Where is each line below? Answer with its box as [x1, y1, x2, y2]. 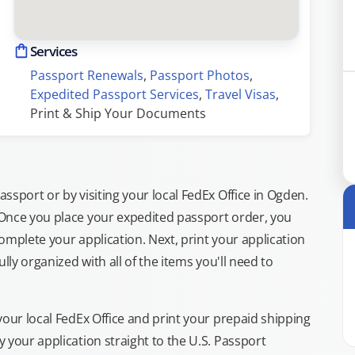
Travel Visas [205, 86, 276, 103]
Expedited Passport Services [30, 86, 199, 103]
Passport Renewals [30, 67, 143, 84]
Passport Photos [150, 67, 250, 84]
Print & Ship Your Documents [30, 105, 206, 122]
